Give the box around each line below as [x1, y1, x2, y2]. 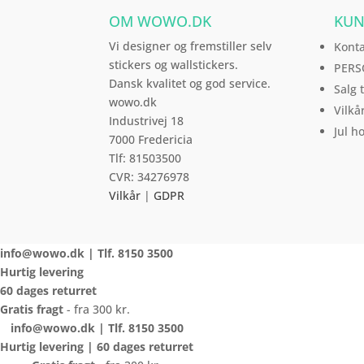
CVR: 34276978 [109, 169, 190, 185]
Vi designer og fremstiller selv [109, 38, 272, 54]
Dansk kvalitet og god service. [109, 76, 271, 92]
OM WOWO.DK [109, 11, 212, 32]
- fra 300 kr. [67, 301, 130, 318]
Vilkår [109, 188, 141, 204]
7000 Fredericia [109, 132, 193, 148]
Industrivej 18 [109, 113, 184, 129]
